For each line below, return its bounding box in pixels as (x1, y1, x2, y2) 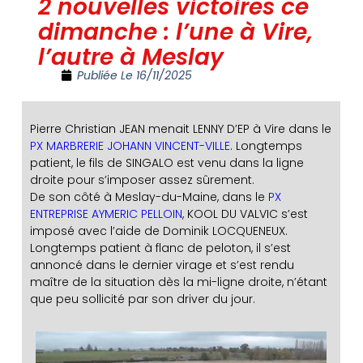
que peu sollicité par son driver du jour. (29, 291, 255, 307)
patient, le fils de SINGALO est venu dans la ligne (29, 155, 304, 171)
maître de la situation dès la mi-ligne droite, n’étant (29, 274, 327, 290)
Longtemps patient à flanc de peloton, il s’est (29, 240, 291, 256)
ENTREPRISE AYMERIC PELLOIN (29, 206, 182, 222)
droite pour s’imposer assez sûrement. (29, 172, 254, 188)
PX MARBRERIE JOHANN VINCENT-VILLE (29, 138, 230, 154)
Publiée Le (76, 67, 136, 83)
